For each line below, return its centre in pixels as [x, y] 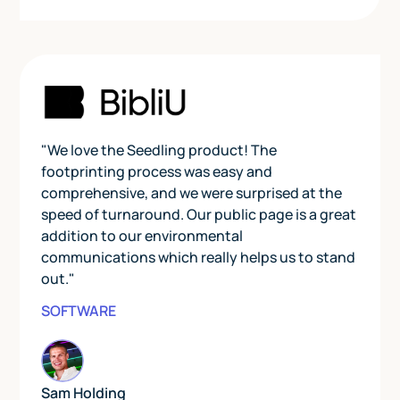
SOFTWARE [79, 311]
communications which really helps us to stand [199, 258]
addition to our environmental [142, 236]
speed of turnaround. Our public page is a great [199, 215]
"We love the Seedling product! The [159, 150]
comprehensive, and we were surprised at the [192, 193]
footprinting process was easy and [157, 172]
